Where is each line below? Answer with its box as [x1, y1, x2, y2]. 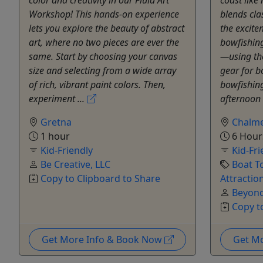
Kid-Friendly [41, 143, 93, 157]
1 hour [38, 129, 70, 143]
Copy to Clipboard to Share [41, 171, 160, 185]
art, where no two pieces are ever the [29, 35, 179, 49]
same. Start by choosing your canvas [29, 49, 177, 63]
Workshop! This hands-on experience [29, 7, 179, 21]
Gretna [41, 115, 72, 129]
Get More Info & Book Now [41, 232, 164, 246]
